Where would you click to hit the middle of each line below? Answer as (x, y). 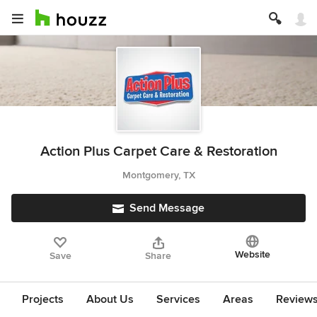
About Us (110, 299)
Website (252, 254)
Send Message (167, 208)
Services (178, 299)
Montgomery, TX (158, 175)
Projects (43, 299)
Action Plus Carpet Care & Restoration (158, 151)
